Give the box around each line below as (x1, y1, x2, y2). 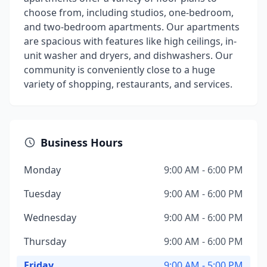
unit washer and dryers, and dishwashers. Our (24, 49, 233, 62)
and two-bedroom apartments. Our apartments (24, 20, 240, 33)
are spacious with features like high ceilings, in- (24, 35, 237, 48)
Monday (24, 163, 61, 176)
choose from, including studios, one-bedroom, (24, 6, 234, 19)
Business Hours (41, 135, 123, 150)
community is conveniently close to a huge (24, 63, 215, 76)
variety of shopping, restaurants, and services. (24, 77, 232, 91)
